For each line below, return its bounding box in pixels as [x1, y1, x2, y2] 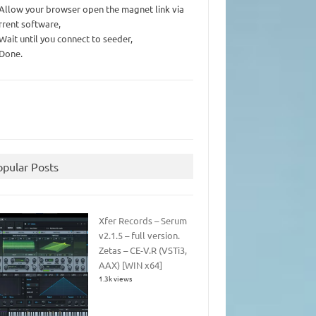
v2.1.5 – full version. [98, 229, 180, 241]
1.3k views [98, 272, 132, 284]
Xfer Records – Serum [98, 214, 187, 226]
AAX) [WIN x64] [98, 258, 162, 271]
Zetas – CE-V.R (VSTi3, [98, 243, 187, 256]
